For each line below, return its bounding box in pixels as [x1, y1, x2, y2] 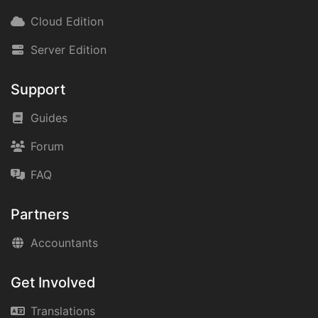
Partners [11, 205, 70, 223]
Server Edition [31, 42, 106, 57]
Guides [31, 110, 67, 125]
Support [11, 80, 65, 98]
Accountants [31, 235, 98, 250]
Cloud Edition [31, 13, 104, 28]
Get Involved [11, 273, 96, 291]
